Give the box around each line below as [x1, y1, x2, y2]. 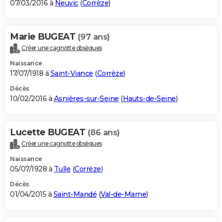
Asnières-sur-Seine [54, 94, 119, 104]
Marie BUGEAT [10, 31, 78, 43]
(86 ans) [87, 128, 120, 138]
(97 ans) [77, 32, 110, 42]
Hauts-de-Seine [122, 94, 176, 104]
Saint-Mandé [53, 190, 97, 199]
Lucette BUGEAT [10, 127, 88, 138]
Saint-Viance [50, 69, 93, 78]
